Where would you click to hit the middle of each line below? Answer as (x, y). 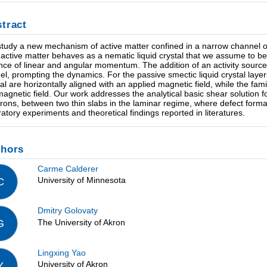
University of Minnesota (82, 180)
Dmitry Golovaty (68, 211)
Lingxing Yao (62, 252)
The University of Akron (82, 222)
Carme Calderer (68, 168)
